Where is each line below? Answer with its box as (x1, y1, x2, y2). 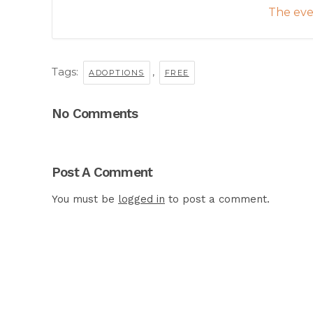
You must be (52, 193, 118, 205)
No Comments (52, 105, 138, 122)
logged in (118, 193, 165, 205)
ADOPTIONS (89, 68, 145, 78)
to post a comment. (165, 193, 270, 205)
